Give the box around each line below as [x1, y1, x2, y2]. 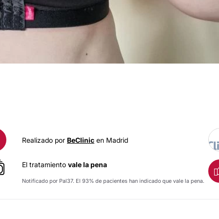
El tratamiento [22, 160, 68, 169]
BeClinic [67, 135, 94, 144]
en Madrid [94, 135, 128, 144]
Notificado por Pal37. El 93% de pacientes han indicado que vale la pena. [22, 177, 204, 184]
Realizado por [22, 135, 67, 144]
